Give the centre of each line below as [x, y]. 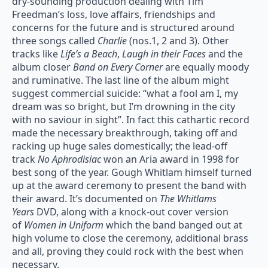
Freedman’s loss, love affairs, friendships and [114, 15]
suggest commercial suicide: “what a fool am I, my [125, 94]
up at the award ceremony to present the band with [129, 186]
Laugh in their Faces [164, 54]
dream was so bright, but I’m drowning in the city [124, 107]
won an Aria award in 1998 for [170, 159]
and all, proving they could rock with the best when [128, 252]
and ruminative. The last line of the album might [121, 80]
